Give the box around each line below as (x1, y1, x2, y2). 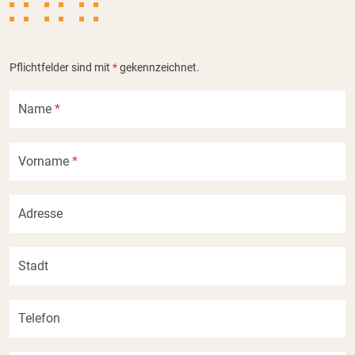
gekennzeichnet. (117, 61, 200, 74)
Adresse (18, 206, 63, 221)
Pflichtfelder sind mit (10, 61, 113, 74)
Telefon (18, 311, 60, 326)
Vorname (18, 154, 72, 169)
